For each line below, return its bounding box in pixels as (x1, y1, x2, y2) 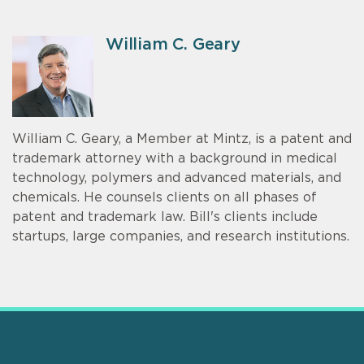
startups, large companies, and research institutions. (12, 229, 349, 243)
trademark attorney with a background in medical (12, 151, 337, 165)
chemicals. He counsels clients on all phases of (12, 190, 317, 204)
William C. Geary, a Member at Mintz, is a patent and (12, 132, 352, 145)
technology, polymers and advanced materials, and (12, 171, 341, 184)
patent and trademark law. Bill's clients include (12, 210, 318, 223)
